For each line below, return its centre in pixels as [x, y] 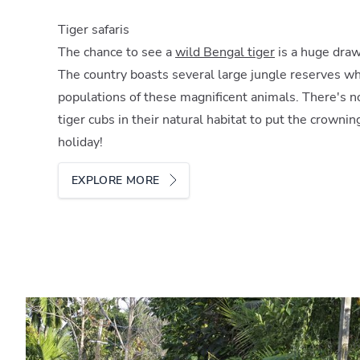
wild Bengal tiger [225, 53]
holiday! [82, 143]
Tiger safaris [94, 30]
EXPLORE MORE [117, 181]
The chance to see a [117, 53]
